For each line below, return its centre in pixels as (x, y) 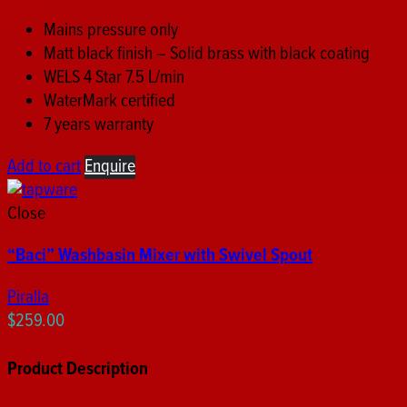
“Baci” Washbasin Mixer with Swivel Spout (160, 257)
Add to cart (44, 167)
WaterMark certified (109, 101)
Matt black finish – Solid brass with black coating (207, 54)
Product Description (78, 369)
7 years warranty (99, 125)
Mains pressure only (111, 30)
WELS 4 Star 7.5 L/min (114, 78)
